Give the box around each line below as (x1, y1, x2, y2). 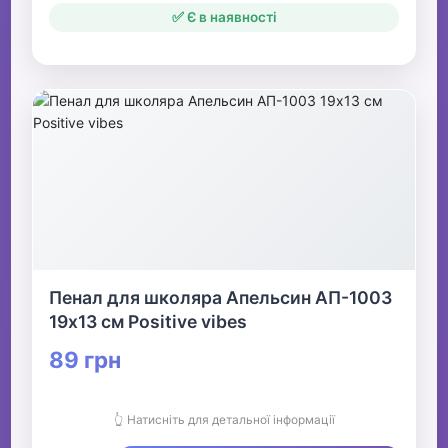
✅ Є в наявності (171, 9, 277, 26)
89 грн (49, 346, 122, 374)
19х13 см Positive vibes (49, 311, 248, 333)
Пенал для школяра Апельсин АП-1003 (49, 287, 393, 309)
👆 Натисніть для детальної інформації (113, 412, 335, 428)
